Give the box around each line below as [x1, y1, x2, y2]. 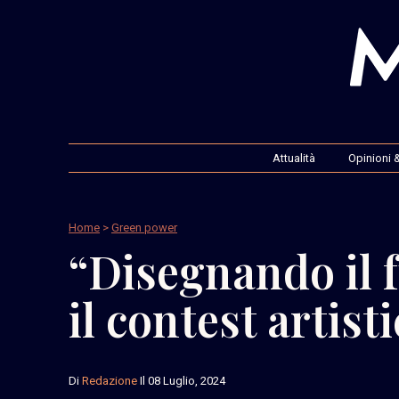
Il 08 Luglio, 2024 [137, 373, 225, 387]
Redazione [82, 373, 137, 387]
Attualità [272, 151, 315, 165]
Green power [111, 220, 177, 234]
